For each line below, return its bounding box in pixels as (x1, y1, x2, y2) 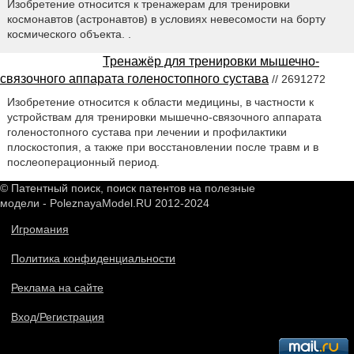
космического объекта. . (6, 28, 131, 41)
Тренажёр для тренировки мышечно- (103, 55, 319, 69)
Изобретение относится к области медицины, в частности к (6, 96, 314, 109)
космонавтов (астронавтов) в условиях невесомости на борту (6, 13, 326, 26)
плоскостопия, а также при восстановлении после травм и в (6, 141, 318, 154)
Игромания (11, 223, 69, 236)
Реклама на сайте (11, 281, 104, 295)
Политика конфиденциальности (11, 252, 175, 265)
